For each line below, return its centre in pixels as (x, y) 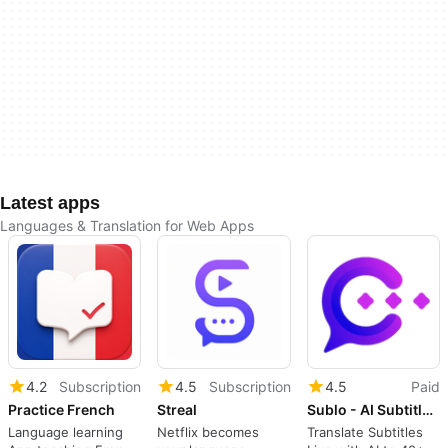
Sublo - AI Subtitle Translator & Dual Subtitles (427, 409)
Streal (177, 409)
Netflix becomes (208, 431)
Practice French (61, 409)
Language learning (65, 431)
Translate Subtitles (364, 431)
